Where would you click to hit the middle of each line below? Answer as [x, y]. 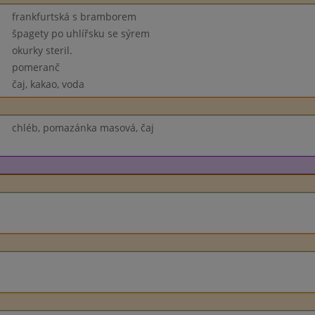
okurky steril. [42, 50]
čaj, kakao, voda [48, 84]
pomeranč [36, 67]
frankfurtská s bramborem [74, 17]
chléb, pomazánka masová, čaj [83, 128]
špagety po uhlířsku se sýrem [81, 33]
